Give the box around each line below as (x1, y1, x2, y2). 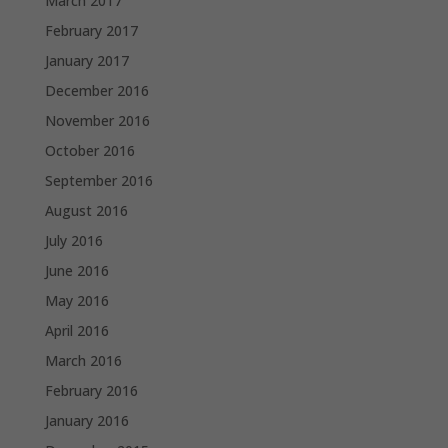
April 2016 (44, 321, 109, 341)
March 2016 (44, 351, 122, 371)
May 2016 (44, 291, 109, 311)
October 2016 (44, 141, 135, 161)
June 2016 (44, 261, 109, 281)
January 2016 (44, 411, 129, 431)
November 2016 (44, 111, 150, 131)
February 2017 (44, 21, 138, 41)
